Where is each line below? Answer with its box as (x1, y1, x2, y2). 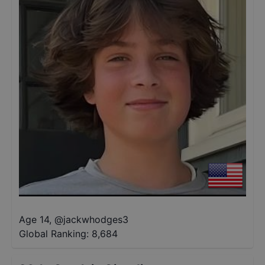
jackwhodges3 (63, 214, 128, 225)
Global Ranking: (19, 228, 89, 240)
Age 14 (19, 214, 49, 225)
